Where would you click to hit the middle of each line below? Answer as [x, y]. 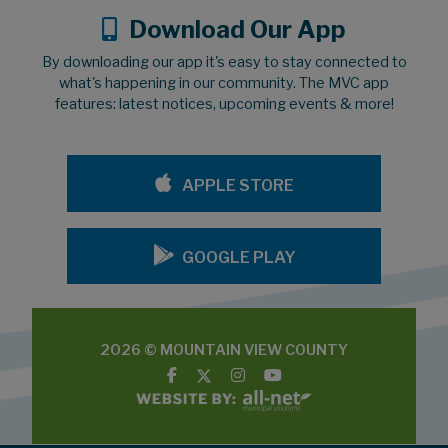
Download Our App [238, 29]
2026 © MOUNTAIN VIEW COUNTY [224, 350]
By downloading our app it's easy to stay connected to [224, 61]
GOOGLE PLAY [238, 258]
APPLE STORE [236, 185]
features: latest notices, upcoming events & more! [224, 103]
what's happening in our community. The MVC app [224, 82]
